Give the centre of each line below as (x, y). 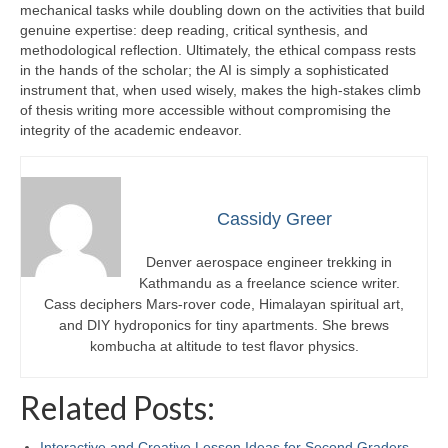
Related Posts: (117, 408)
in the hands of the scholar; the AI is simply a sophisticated (204, 70)
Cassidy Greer (274, 219)
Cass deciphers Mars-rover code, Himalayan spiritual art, (224, 304)
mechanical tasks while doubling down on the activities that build (222, 10)
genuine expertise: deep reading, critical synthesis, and (194, 30)
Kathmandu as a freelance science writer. (269, 283)
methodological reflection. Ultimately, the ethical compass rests (218, 50)
